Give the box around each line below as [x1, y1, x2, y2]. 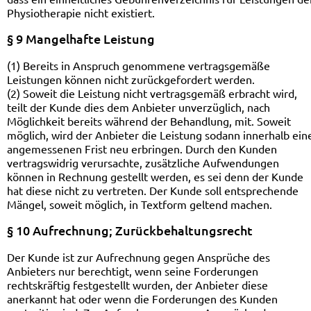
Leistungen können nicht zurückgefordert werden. [7, 72, 255, 86]
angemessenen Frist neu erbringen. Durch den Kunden [7, 142, 277, 155]
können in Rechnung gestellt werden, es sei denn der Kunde [7, 169, 303, 183]
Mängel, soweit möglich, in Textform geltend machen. [7, 197, 272, 211]
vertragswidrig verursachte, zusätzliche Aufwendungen [7, 155, 279, 169]
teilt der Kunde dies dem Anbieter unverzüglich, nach [7, 100, 270, 114]
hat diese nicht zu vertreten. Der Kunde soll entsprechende [7, 183, 299, 197]
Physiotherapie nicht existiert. [7, 6, 155, 19]
